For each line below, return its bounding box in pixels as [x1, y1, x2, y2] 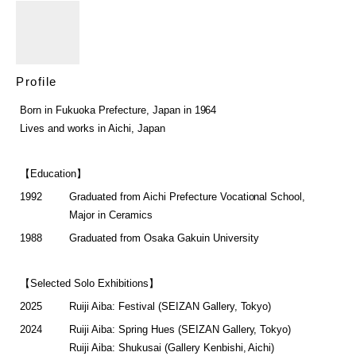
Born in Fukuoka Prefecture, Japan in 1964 [20, 104, 217, 117]
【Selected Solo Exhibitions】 [20, 277, 159, 290]
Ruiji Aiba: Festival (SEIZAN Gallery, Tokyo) [69, 300, 272, 313]
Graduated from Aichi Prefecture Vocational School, [69, 191, 306, 203]
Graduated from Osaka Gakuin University [69, 232, 259, 245]
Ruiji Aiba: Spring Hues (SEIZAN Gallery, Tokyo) [69, 323, 292, 336]
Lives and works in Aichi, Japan [20, 122, 165, 135]
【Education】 [20, 168, 87, 180]
